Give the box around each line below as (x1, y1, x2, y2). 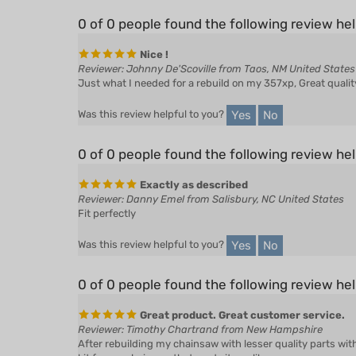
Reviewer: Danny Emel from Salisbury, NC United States (78, 170, 344, 182)
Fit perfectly (78, 184, 136, 196)
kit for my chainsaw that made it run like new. (78, 329, 292, 341)
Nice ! (137, 25, 168, 37)
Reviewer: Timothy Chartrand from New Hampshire (78, 300, 323, 312)
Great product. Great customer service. (137, 286, 345, 298)
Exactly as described (137, 156, 248, 168)
